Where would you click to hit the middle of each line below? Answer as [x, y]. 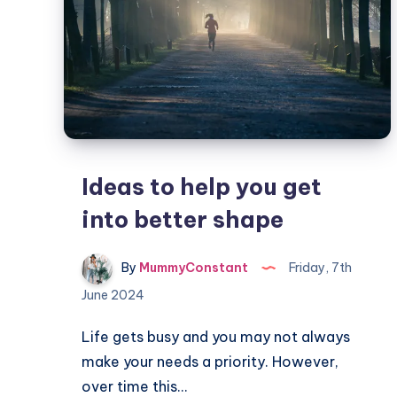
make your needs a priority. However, [210, 362]
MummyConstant [192, 268]
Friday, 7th [319, 268]
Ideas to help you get [202, 187]
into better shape [183, 219]
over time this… [134, 386]
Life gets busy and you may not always [216, 337]
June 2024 [113, 295]
